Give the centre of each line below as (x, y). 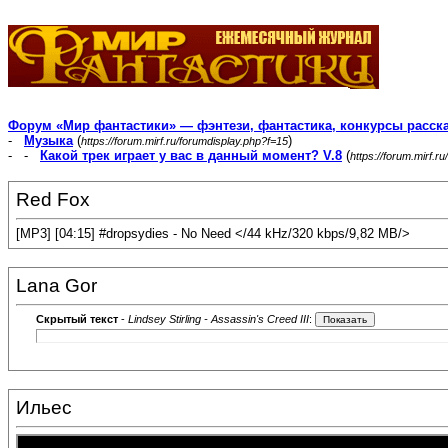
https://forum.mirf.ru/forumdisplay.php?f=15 (184, 141)
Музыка (48, 140)
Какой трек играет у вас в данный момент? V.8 (191, 155)
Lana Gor (56, 285)
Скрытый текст (77, 319)
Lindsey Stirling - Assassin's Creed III (218, 319)
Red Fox (53, 199)
